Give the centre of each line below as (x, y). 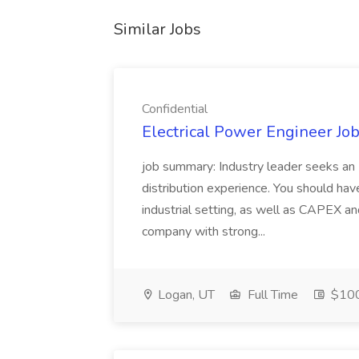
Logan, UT (185, 295)
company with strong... (205, 232)
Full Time (271, 295)
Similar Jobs (157, 29)
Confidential (175, 109)
